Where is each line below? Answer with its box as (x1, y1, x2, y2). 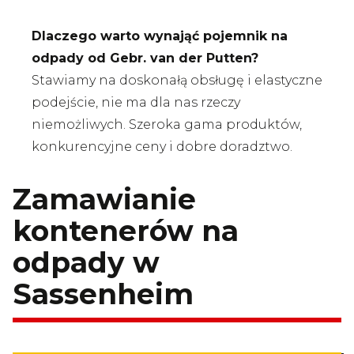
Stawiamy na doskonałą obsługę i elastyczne (32, 73, 322, 88)
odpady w (13, 245, 160, 280)
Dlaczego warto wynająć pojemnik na (32, 28, 288, 43)
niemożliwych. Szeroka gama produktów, (32, 117, 302, 132)
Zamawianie (13, 182, 196, 217)
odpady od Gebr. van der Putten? (32, 51, 258, 66)
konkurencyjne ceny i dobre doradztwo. (32, 139, 292, 154)
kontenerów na (13, 213, 239, 248)
